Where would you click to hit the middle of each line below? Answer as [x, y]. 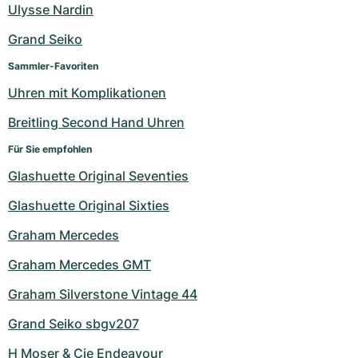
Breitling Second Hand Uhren [96, 122]
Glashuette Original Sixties [89, 205]
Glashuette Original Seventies [98, 175]
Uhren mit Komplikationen [87, 92]
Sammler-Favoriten [53, 66]
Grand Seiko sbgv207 [74, 323]
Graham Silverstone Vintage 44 [103, 294]
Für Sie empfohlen [50, 149]
